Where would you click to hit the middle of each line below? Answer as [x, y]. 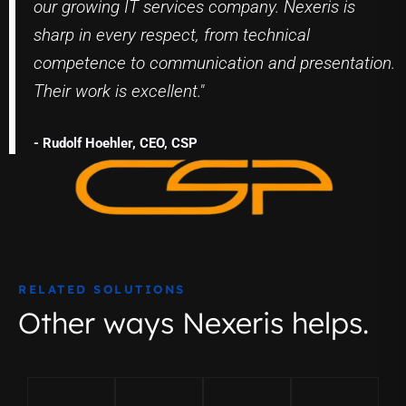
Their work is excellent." [119, 92]
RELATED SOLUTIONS [102, 290]
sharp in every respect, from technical [172, 35]
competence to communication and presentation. [214, 63]
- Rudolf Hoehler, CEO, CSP [116, 144]
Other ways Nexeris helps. [193, 323]
